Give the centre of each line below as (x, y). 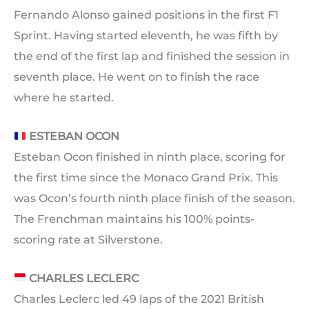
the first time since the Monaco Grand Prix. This (146, 178)
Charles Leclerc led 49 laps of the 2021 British (139, 299)
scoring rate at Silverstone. (88, 240)
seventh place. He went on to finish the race (137, 77)
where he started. (64, 98)
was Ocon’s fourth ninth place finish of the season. (154, 199)
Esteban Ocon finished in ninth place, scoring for (150, 157)
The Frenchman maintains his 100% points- (134, 219)
